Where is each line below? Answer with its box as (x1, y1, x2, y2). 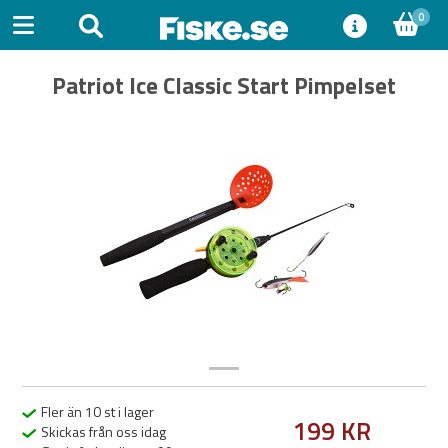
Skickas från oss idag (37, 421, 166, 442)
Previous (50, 229, 104, 251)
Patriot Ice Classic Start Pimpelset (52, 68, 396, 103)
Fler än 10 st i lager (37, 401, 154, 422)
